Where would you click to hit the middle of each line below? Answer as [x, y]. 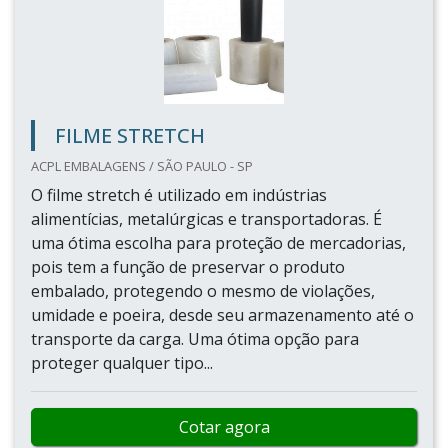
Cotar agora [224, 427]
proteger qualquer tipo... [122, 363]
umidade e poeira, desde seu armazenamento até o [222, 315]
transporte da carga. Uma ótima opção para [195, 339]
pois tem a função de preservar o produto [188, 267]
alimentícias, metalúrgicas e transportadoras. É [206, 219]
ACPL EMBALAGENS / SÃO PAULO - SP [142, 166]
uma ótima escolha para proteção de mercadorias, [218, 243]
